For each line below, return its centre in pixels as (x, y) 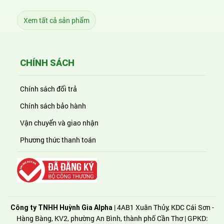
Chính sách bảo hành (53, 106)
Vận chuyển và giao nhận (59, 123)
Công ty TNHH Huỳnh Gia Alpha (61, 207)
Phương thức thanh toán (58, 140)
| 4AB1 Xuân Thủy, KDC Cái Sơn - (163, 207)
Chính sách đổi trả (48, 89)
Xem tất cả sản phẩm (56, 20)
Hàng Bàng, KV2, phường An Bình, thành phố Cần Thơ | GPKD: (112, 218)
